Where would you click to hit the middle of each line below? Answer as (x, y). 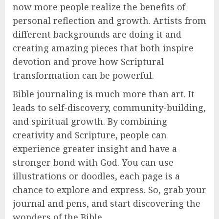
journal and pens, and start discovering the (107, 203)
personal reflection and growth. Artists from (109, 20)
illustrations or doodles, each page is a (96, 176)
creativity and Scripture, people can (90, 135)
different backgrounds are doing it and (97, 34)
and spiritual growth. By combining (90, 121)
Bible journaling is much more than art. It (104, 94)
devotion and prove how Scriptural (88, 61)
